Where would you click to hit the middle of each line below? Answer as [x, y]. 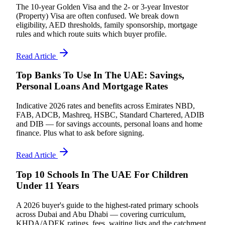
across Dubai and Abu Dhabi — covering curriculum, [101, 214]
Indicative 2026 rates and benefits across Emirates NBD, [105, 106]
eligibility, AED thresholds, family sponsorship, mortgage [107, 25]
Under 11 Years [47, 185]
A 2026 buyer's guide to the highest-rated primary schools [107, 205]
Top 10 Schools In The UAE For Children [102, 174]
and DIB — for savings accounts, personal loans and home [109, 124]
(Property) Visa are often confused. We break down [97, 16]
